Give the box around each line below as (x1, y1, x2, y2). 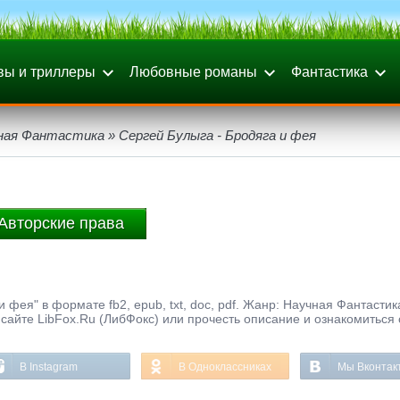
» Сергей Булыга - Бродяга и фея (104, 128, 316, 143)
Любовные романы (129, 64, 257, 79)
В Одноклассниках (179, 361, 271, 373)
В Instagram (20, 361, 78, 373)
